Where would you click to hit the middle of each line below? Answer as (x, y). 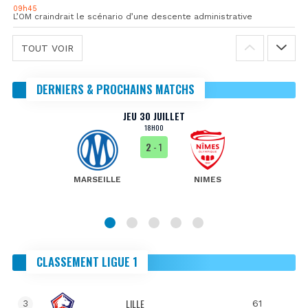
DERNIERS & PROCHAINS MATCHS (115, 89)
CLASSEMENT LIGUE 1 (87, 261)
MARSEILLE (98, 179)
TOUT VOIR (47, 48)
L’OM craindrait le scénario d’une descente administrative (133, 16)
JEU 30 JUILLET (154, 115)
